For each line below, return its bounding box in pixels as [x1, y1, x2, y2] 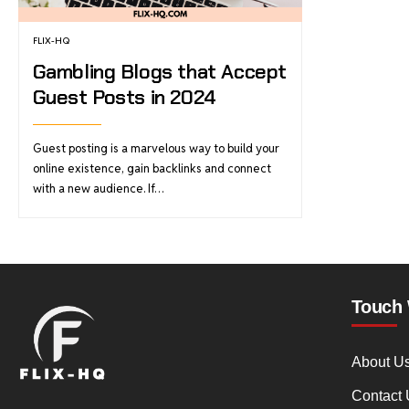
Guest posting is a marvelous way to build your [32, 141, 279, 157]
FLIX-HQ [32, 35, 70, 47]
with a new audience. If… [32, 181, 163, 197]
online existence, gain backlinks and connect [32, 161, 271, 177]
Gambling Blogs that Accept [32, 58, 287, 86]
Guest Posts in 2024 [32, 84, 216, 111]
